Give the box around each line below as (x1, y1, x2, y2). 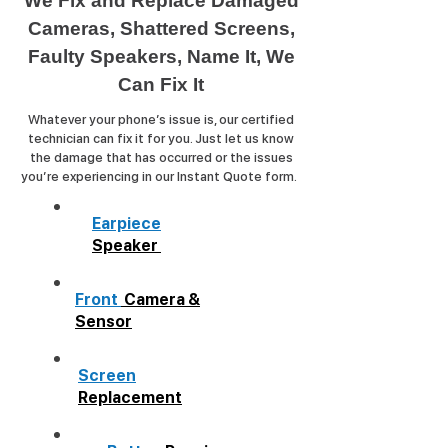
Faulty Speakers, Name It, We (27, 46, 295, 67)
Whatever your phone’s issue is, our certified (28, 112, 294, 127)
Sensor (75, 312, 132, 331)
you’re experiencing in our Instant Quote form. (20, 169, 302, 184)
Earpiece (92, 214, 161, 233)
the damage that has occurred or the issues (29, 150, 293, 165)
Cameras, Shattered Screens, (27, 18, 295, 39)
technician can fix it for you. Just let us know (28, 131, 294, 146)
